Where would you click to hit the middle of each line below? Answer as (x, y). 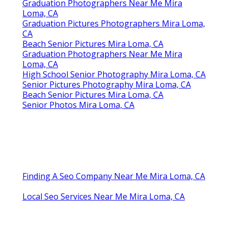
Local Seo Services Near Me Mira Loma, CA (104, 197)
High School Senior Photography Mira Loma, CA (114, 75)
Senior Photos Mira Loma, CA (78, 105)
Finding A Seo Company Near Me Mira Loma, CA (114, 176)
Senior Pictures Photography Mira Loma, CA (107, 85)
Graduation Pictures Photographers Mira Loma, (114, 24)
